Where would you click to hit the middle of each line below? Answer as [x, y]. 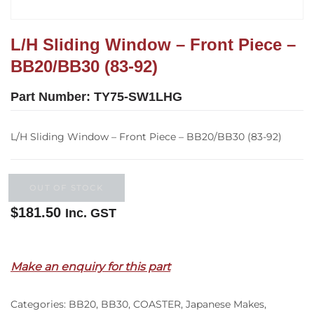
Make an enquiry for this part [90, 267]
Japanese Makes [225, 304]
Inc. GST [91, 213]
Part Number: [52, 97]
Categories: [40, 304]
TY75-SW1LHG [138, 97]
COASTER [157, 304]
